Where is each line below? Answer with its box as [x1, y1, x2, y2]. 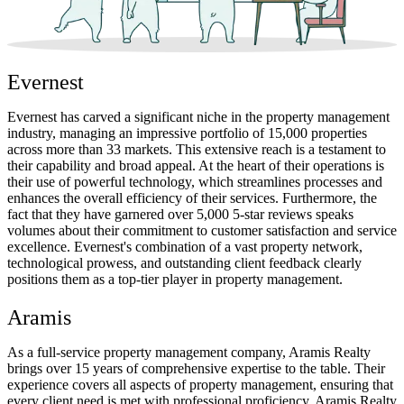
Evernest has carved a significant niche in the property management [7, 109, 390, 125]
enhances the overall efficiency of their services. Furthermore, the [7, 190, 377, 207]
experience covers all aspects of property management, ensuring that [7, 377, 393, 393]
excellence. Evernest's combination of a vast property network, [7, 239, 363, 255]
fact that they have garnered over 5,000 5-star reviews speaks [7, 207, 353, 223]
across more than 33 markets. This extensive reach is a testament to [7, 142, 386, 158]
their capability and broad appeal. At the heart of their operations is [7, 158, 384, 174]
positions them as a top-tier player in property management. [7, 271, 343, 288]
